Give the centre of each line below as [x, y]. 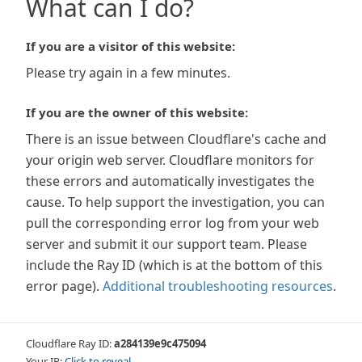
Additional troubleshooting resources [218, 286]
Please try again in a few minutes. [128, 73]
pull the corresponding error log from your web [173, 223]
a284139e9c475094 [160, 343]
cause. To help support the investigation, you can [175, 202]
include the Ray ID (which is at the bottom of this [174, 265]
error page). [63, 286]
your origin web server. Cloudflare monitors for [170, 160]
